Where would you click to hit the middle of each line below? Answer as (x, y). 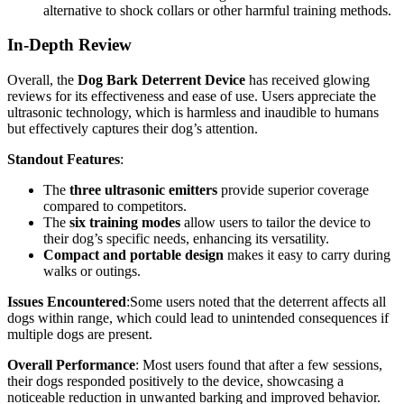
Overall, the (42, 79)
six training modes (125, 222)
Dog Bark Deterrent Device (161, 79)
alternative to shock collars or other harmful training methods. (217, 10)
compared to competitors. (115, 206)
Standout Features (64, 159)
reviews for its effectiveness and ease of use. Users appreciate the (192, 96)
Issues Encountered (67, 301)
